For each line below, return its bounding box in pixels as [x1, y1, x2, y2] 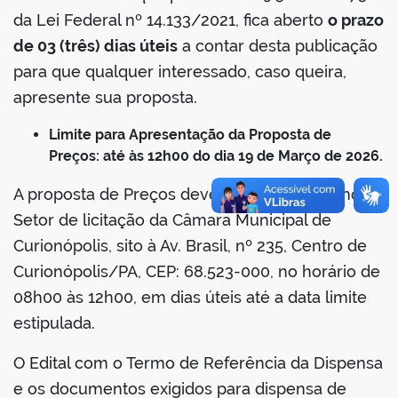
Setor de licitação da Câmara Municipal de [13, 211, 331, 230]
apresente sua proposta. [13, 88, 197, 107]
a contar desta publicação [178, 36, 378, 56]
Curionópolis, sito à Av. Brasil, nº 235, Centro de [13, 236, 367, 256]
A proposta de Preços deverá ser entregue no [13, 185, 361, 204]
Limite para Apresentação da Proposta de [49, 126, 331, 144]
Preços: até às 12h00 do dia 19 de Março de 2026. [49, 147, 383, 165]
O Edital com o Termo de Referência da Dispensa [13, 354, 383, 373]
